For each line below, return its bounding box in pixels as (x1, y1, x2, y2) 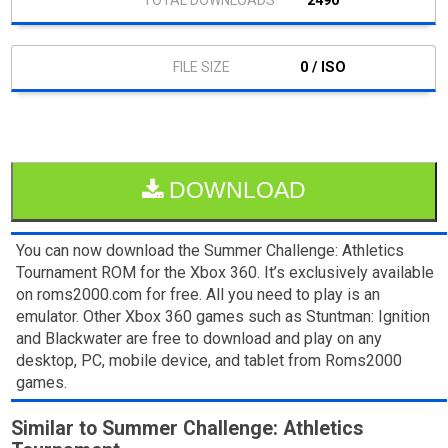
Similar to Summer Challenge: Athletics (11, 416, 364, 440)
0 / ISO (299, 58, 346, 76)
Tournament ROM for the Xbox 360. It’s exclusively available (16, 262, 435, 282)
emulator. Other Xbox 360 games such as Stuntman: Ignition (16, 306, 431, 326)
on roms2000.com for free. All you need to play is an (16, 284, 381, 304)
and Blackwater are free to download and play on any (16, 328, 383, 348)
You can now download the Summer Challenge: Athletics (16, 240, 405, 260)
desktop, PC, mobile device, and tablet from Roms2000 (16, 350, 403, 370)
